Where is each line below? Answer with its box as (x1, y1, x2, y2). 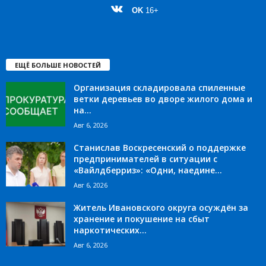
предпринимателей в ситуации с (74, 153, 217, 165)
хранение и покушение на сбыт (74, 213, 210, 225)
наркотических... (74, 224, 147, 236)
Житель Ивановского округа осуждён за (74, 202, 248, 214)
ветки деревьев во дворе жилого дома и (74, 93, 252, 105)
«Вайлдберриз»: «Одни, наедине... (74, 164, 222, 176)
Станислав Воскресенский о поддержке (74, 142, 246, 154)
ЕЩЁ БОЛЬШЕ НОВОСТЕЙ (15, 61, 101, 70)
